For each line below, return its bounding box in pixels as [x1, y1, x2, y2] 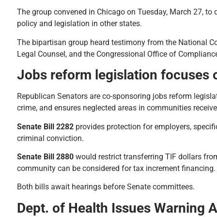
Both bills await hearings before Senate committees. [17, 182, 195, 192]
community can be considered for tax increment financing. [17, 163, 216, 173]
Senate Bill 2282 [17, 122, 74, 131]
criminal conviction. [17, 133, 84, 143]
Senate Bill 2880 [17, 152, 74, 161]
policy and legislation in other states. [17, 19, 142, 29]
